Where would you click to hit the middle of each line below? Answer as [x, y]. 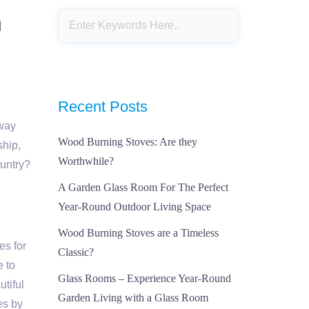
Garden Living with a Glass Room [133, 298]
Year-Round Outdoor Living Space [134, 207]
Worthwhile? [86, 161]
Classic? [76, 252]
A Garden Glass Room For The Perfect [143, 187]
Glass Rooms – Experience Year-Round [144, 278]
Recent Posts [102, 107]
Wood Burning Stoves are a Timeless [138, 233]
